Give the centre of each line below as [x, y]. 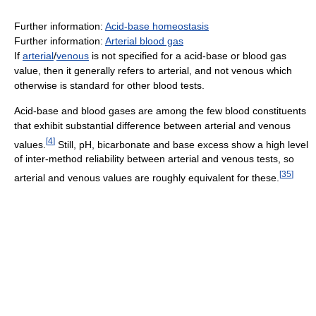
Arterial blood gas [144, 41]
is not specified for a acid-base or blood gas [188, 55]
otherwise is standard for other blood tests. [109, 85]
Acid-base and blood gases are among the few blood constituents [160, 110]
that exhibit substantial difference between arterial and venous [152, 125]
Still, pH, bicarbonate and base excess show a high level [182, 144]
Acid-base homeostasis [157, 26]
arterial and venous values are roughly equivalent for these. [147, 177]
